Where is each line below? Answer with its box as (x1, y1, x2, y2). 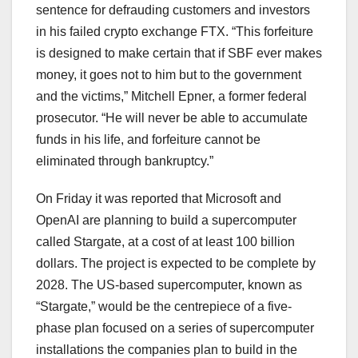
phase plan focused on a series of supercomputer (36, 321, 314, 336)
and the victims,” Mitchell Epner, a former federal (36, 89, 307, 104)
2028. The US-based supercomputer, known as (36, 278, 302, 292)
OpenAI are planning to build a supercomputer (36, 213, 296, 228)
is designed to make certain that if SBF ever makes (36, 46, 322, 61)
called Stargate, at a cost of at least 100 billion (36, 235, 295, 249)
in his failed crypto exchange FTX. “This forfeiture (36, 25, 313, 39)
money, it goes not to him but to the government (36, 68, 301, 82)
